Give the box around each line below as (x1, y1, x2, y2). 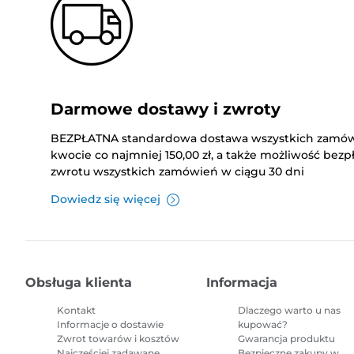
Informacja (206, 275, 278, 291)
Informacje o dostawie (57, 318, 164, 331)
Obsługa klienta (25, 275, 132, 291)
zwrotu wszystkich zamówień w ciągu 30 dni (51, 164, 304, 179)
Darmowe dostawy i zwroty (51, 100, 281, 119)
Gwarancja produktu (238, 333, 336, 345)
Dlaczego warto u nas (238, 304, 341, 317)
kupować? (238, 318, 288, 331)
